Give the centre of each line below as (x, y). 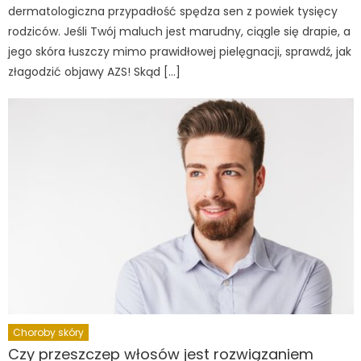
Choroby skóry (49, 332)
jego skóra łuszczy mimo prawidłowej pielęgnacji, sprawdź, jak (180, 52)
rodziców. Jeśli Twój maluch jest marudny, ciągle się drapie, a (180, 32)
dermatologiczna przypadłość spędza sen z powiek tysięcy (173, 12)
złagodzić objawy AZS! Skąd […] (95, 72)
